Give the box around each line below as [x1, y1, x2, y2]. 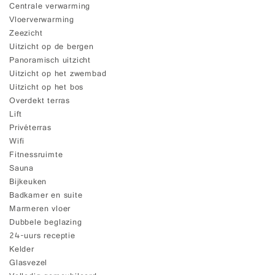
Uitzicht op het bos [9, 81, 84, 95]
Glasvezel [9, 257, 48, 271]
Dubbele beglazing [9, 216, 82, 230]
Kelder [9, 243, 34, 257]
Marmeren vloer [9, 203, 71, 217]
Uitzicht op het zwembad [9, 68, 107, 82]
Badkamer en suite [9, 189, 83, 203]
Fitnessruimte [9, 149, 63, 163]
